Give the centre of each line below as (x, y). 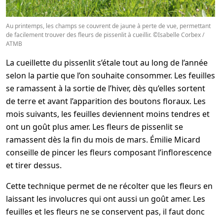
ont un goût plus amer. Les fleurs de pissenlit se (94, 127)
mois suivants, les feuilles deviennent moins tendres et (108, 114)
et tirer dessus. (34, 165)
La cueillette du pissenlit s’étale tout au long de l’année (107, 62)
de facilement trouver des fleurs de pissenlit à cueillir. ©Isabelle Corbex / (105, 35)
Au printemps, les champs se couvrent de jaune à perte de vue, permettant (108, 26)
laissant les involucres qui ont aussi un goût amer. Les (106, 199)
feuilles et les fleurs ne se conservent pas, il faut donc (105, 211)
